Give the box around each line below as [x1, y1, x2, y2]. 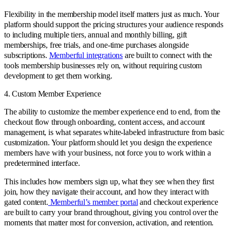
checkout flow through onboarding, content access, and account [4, 117, 205, 126]
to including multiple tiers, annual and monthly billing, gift [4, 30, 187, 39]
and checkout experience [138, 197, 218, 206]
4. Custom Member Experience [4, 89, 101, 98]
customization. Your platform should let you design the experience [4, 138, 212, 147]
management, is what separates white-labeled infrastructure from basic [4, 127, 224, 137]
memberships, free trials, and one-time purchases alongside [4, 40, 189, 49]
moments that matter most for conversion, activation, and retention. [4, 218, 214, 227]
